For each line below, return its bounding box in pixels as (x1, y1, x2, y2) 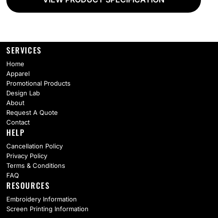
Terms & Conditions (6, 162, 65, 170)
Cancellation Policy (6, 142, 63, 150)
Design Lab (6, 89, 40, 97)
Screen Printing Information (6, 205, 89, 213)
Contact (6, 118, 30, 127)
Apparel (6, 70, 30, 78)
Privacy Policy (6, 152, 47, 160)
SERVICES (6, 44, 42, 56)
